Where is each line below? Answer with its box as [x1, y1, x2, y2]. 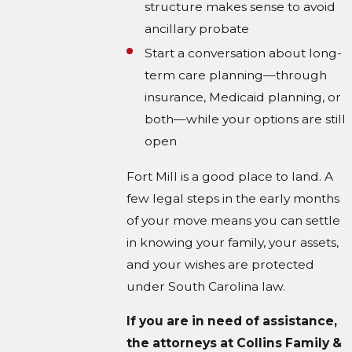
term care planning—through [145, 68, 328, 83]
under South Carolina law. [126, 279, 286, 295]
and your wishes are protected [126, 257, 315, 273]
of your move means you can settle [126, 213, 341, 229]
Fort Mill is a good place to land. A [126, 169, 334, 185]
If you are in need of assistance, [126, 313, 338, 329]
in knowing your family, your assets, [126, 235, 339, 251]
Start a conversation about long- [145, 46, 343, 61]
